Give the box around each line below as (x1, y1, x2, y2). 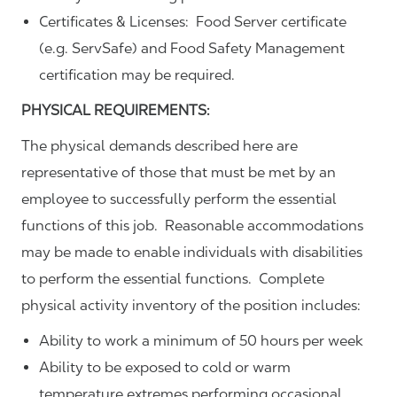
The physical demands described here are (21, 137, 298, 155)
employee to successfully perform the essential (21, 191, 337, 208)
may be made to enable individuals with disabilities (21, 244, 362, 261)
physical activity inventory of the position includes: (21, 297, 361, 315)
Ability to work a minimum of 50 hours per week (39, 332, 363, 350)
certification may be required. (39, 66, 235, 84)
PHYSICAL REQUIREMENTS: (21, 102, 210, 120)
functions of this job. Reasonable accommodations (21, 217, 363, 235)
